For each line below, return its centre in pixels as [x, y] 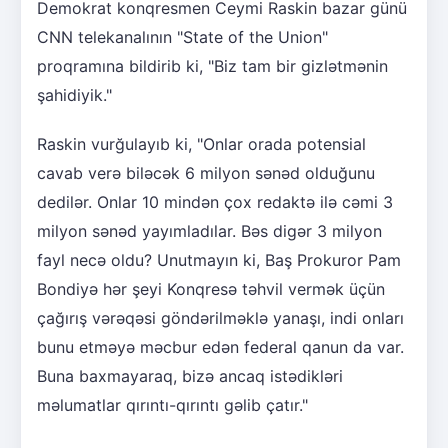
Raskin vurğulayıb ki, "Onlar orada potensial [201, 144]
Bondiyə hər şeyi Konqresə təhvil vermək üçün [211, 289]
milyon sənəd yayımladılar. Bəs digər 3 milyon [209, 231]
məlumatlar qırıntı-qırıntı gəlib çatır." [172, 405]
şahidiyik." [74, 95]
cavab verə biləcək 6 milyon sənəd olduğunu [206, 173]
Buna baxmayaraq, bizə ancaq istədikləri [190, 376]
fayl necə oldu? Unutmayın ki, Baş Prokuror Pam [219, 260]
